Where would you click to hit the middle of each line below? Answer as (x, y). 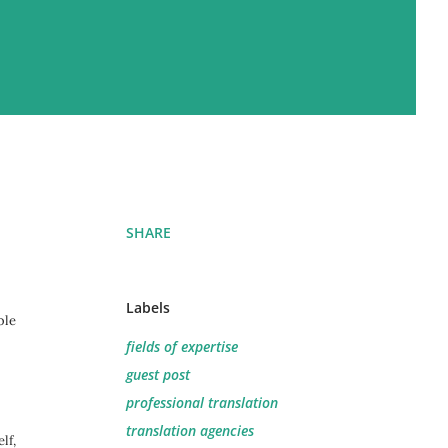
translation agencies (190, 430)
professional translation (202, 402)
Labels (148, 307)
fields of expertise (182, 346)
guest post (158, 374)
